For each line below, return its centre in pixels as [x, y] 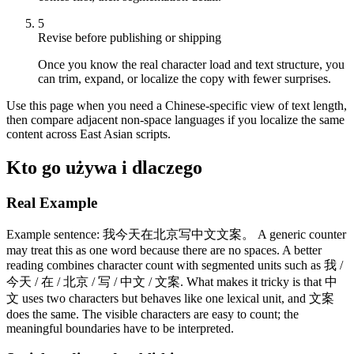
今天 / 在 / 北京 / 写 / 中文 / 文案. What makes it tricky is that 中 [172, 281]
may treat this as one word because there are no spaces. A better [164, 250]
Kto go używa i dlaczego [104, 167]
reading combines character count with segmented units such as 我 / [175, 265]
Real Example [52, 202]
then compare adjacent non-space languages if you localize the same [175, 119]
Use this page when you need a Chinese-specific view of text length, [177, 105]
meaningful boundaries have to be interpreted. [120, 328]
